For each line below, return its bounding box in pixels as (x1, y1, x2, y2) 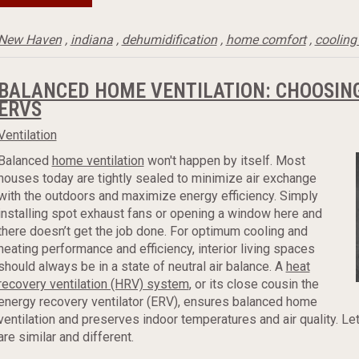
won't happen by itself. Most (143, 153, 305, 168)
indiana (70, 32, 113, 47)
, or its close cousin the (188, 276, 319, 292)
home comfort (225, 32, 306, 47)
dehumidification (121, 32, 217, 47)
